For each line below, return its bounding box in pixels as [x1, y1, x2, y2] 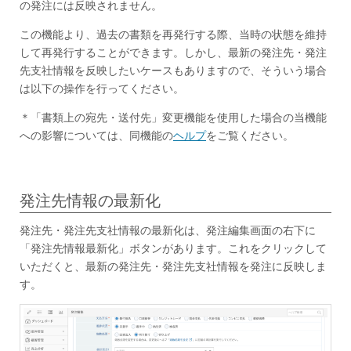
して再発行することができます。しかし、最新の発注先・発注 [20, 44, 327, 60]
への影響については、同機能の [20, 127, 173, 143]
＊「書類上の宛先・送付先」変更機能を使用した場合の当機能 [20, 109, 327, 125]
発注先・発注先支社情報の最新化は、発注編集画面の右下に [20, 222, 316, 237]
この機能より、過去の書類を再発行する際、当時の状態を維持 [20, 26, 327, 42]
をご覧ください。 [206, 127, 294, 143]
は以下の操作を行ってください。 [20, 80, 184, 96]
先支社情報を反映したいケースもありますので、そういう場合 [20, 62, 327, 78]
